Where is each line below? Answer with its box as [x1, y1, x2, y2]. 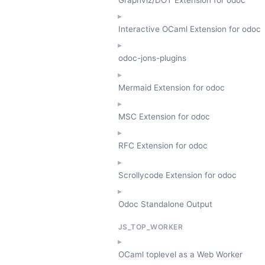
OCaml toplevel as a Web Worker [118, 250, 243, 260]
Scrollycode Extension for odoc [118, 170, 237, 180]
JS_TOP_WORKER [118, 222, 183, 231]
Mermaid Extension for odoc [118, 82, 225, 92]
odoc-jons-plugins [118, 53, 186, 63]
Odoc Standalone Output [118, 199, 212, 209]
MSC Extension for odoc [118, 111, 210, 121]
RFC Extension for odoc [118, 141, 208, 151]
